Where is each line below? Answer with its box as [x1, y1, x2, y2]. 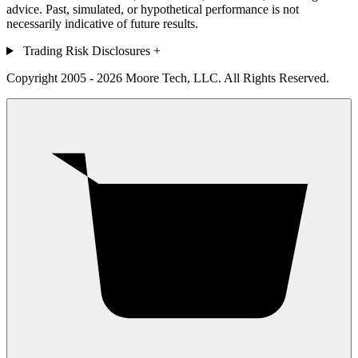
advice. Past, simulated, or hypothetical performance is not [6, 2, 299, 16]
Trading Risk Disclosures [19, 43, 153, 58]
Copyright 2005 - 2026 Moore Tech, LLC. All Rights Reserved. [6, 70, 329, 85]
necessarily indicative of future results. [6, 16, 198, 30]
